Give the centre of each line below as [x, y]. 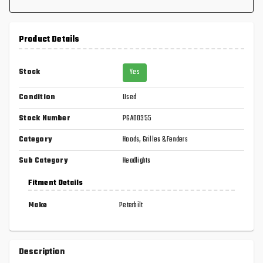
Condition [37, 97]
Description [42, 252]
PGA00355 [137, 118]
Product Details [49, 39]
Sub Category [43, 161]
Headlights [137, 161]
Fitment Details [56, 183]
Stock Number [45, 118]
